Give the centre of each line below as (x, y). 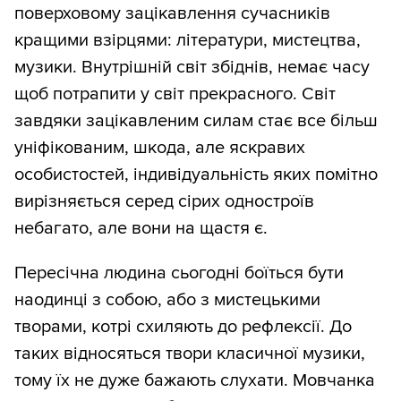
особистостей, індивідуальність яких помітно (196, 175)
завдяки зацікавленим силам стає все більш (196, 121)
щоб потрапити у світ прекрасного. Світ (175, 94)
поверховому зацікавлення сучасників (172, 14)
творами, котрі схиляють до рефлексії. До (183, 327)
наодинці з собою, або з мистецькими (167, 300)
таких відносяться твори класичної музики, (190, 354)
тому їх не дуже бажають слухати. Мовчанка (195, 381)
